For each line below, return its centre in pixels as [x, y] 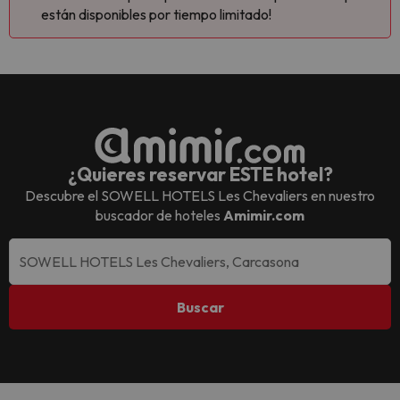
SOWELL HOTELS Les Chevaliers [204, 196]
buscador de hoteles [159, 215]
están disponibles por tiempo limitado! [156, 14]
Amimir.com [264, 215]
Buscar [200, 307]
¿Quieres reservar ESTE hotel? [200, 174]
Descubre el [63, 196]
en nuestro [342, 196]
